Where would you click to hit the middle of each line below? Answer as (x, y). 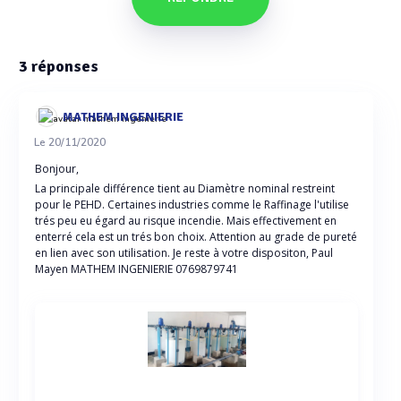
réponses (63, 66)
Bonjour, (57, 169)
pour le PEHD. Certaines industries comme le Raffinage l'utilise (192, 205)
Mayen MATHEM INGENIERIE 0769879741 (137, 269)
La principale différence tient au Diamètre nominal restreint (185, 188)
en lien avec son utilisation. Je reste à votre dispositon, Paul (184, 253)
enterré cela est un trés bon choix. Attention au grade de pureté (196, 237)
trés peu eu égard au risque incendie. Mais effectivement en (186, 221)
